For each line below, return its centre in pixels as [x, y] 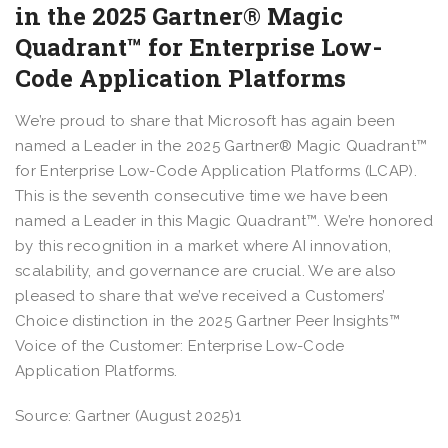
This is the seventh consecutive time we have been [202, 195]
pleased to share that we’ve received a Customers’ [200, 295]
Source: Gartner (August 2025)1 [128, 415]
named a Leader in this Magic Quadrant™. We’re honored [224, 220]
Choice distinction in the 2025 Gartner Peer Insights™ [207, 320]
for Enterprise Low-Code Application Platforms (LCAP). [216, 170]
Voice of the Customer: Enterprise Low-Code [180, 345]
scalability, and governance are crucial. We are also [206, 270]
